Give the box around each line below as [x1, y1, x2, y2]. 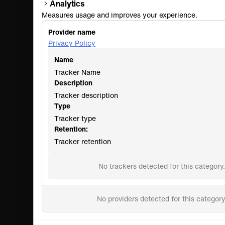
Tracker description [54, 90, 118, 101]
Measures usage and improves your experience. [42, 10, 197, 21]
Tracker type [54, 113, 96, 124]
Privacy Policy [48, 38, 95, 49]
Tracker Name [54, 67, 100, 78]
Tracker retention [54, 136, 111, 147]
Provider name [48, 27, 95, 38]
